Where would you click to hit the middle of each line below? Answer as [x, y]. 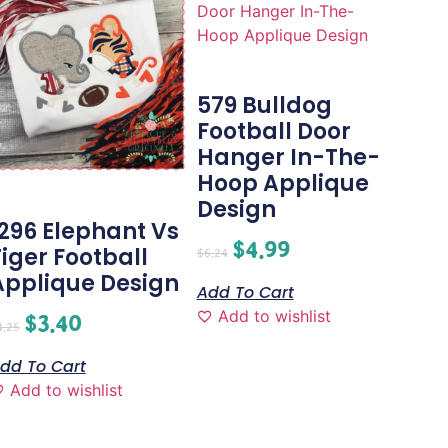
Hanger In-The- [288, 158]
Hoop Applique [282, 184]
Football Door [273, 132]
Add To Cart [245, 293]
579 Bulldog [264, 106]
